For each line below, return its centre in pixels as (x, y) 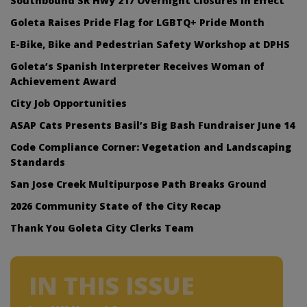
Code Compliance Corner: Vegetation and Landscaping (151, 147)
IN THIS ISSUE (112, 285)
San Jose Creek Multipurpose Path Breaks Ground (138, 184)
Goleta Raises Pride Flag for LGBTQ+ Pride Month (137, 22)
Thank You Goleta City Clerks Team (102, 228)
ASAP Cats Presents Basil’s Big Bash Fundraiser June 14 (152, 125)
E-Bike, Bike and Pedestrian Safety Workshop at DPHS (150, 44)
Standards (38, 162)
